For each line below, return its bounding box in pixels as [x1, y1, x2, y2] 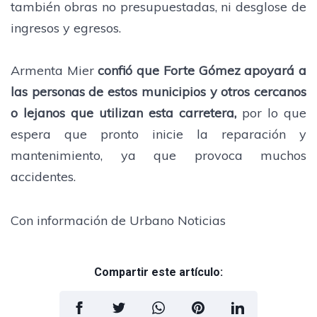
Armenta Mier [11, 62, 98, 79]
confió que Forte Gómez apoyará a [98, 62, 307, 79]
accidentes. [11, 168, 76, 185]
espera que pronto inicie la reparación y [11, 125, 306, 142]
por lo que [236, 104, 306, 121]
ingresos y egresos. [11, 19, 121, 36]
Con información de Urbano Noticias [11, 212, 226, 229]
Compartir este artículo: [94, 265, 223, 279]
